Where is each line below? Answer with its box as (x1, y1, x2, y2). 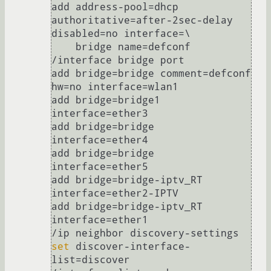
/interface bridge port (51, 54, 184, 67)
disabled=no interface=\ (51, 28, 191, 40)
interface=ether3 (51, 108, 148, 120)
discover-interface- (70, 241, 191, 253)
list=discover (51, 254, 130, 266)
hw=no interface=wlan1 (51, 81, 178, 93)
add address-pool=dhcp (51, 1, 178, 13)
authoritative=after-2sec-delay (51, 15, 233, 27)
